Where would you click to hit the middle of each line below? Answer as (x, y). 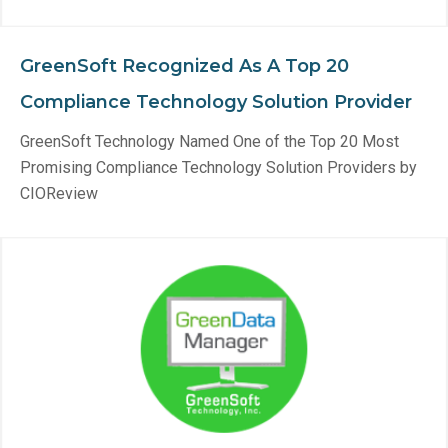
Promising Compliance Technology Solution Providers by (218, 167)
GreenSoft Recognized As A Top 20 (184, 66)
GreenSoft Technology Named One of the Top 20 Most (209, 141)
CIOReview (59, 193)
